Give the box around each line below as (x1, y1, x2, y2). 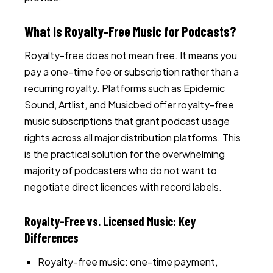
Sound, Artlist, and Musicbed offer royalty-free (24, 98, 234, 111)
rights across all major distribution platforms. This (24, 131, 241, 144)
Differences (24, 230, 79, 245)
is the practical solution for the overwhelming (24, 147, 225, 160)
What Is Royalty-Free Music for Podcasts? (24, 23, 236, 39)
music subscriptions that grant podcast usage (24, 115, 230, 127)
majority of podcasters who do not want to (24, 164, 217, 177)
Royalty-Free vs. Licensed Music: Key (24, 214, 196, 229)
